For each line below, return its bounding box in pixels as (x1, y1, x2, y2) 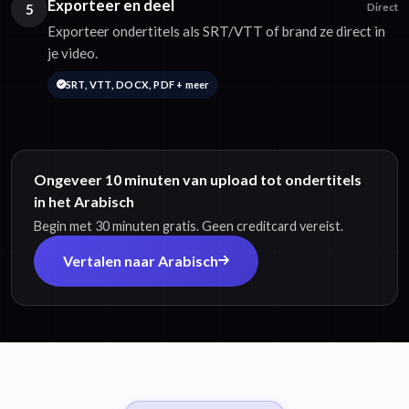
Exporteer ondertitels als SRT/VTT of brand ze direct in (47, 23, 385, 40)
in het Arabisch (34, 192, 134, 210)
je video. (47, 45, 98, 62)
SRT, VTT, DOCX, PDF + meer (65, 79, 210, 91)
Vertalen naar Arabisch (63, 251, 218, 269)
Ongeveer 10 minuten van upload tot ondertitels (34, 170, 362, 188)
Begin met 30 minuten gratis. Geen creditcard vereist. (34, 217, 343, 234)
